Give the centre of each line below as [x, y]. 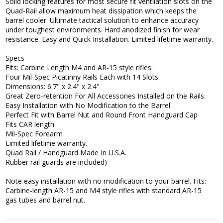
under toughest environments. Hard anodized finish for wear [103, 30]
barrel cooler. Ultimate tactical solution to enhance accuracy [102, 20]
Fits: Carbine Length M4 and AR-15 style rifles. [79, 68]
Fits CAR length [30, 124]
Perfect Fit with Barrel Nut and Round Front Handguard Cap [102, 115]
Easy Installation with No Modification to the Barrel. [89, 106]
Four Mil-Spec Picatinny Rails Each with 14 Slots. [83, 77]
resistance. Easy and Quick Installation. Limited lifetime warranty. [110, 39]
